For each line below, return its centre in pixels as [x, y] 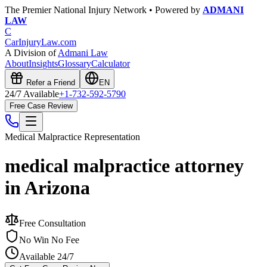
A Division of [31, 53]
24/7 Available [32, 94]
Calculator [111, 63]
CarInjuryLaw [31, 42]
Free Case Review [41, 106]
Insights [43, 63]
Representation [111, 137]
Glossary [74, 63]
